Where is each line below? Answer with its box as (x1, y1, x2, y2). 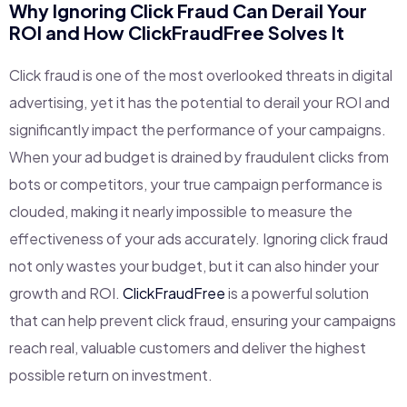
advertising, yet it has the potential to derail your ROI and (9, 92, 390, 112)
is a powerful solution (225, 283, 369, 303)
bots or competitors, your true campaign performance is (9, 174, 382, 194)
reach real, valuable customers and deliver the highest (9, 337, 366, 357)
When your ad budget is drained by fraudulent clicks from (9, 146, 389, 166)
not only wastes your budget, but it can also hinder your (9, 255, 379, 275)
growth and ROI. (9, 283, 123, 303)
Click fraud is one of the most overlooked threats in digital (9, 65, 392, 84)
